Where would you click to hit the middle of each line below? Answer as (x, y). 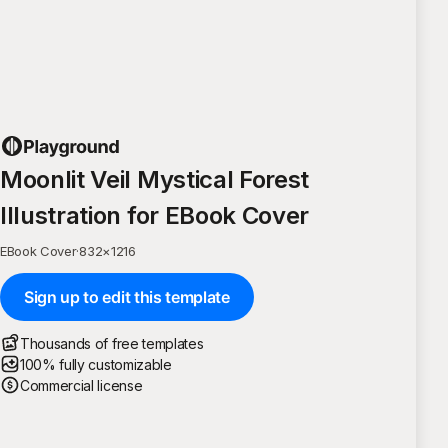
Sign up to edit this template (127, 296)
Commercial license (81, 385)
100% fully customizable (96, 364)
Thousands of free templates (112, 343)
